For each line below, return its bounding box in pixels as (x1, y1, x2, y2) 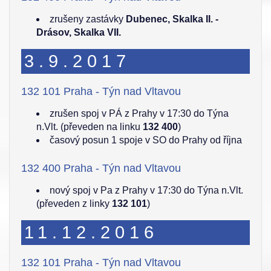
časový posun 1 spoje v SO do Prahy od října (50, 135, 242, 145)
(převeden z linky (36, 198, 112, 209)
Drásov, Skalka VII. (36, 27, 121, 38)
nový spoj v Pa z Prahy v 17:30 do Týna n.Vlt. (50, 185, 243, 195)
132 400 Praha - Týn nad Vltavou (21, 162, 181, 174)
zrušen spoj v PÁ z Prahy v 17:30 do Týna (50, 108, 229, 119)
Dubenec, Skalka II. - (126, 14, 218, 24)
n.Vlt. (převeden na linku (36, 122, 143, 132)
